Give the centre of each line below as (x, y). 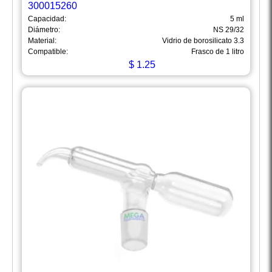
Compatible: (48, 52)
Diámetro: (44, 30)
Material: (42, 41)
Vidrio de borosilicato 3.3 (203, 41)
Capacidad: (47, 19)
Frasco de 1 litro (218, 52)
